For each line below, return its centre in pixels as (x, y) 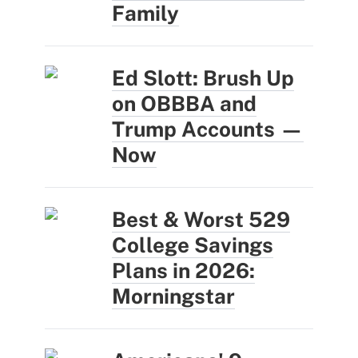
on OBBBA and (184, 104)
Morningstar (173, 296)
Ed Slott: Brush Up (203, 78)
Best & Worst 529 (201, 220)
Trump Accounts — (208, 129)
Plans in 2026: (183, 271)
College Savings (193, 245)
